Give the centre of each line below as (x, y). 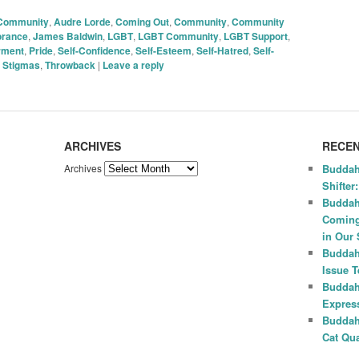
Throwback (70, 65)
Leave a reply (133, 65)
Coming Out (142, 21)
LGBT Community (178, 36)
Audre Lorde (82, 21)
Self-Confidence (94, 50)
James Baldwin (67, 36)
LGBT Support (255, 36)
